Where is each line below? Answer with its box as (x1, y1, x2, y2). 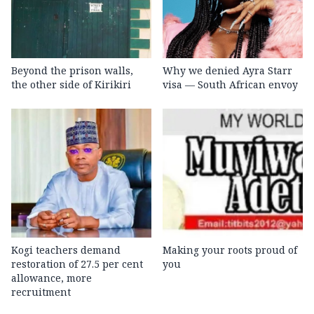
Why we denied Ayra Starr (163, 63, 292, 77)
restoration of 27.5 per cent (11, 257, 143, 271)
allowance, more (11, 271, 92, 285)
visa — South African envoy (163, 77, 298, 91)
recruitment (11, 285, 71, 299)
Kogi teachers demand (11, 243, 121, 257)
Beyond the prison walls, (11, 63, 133, 77)
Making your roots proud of (163, 243, 297, 257)
